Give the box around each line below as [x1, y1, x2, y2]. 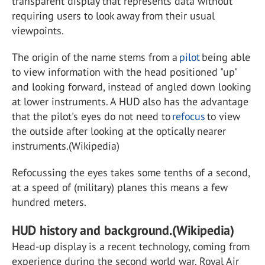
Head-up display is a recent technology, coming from [12, 240, 250, 253]
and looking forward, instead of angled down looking [12, 80, 251, 93]
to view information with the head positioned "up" [12, 65, 237, 79]
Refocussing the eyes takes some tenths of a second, [12, 166, 250, 179]
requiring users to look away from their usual [12, 9, 215, 22]
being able [200, 50, 250, 64]
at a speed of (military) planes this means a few [12, 180, 228, 194]
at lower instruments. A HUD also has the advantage [12, 95, 248, 108]
